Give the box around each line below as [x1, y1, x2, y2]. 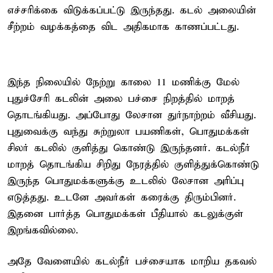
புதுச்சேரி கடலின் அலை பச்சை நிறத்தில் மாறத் [7, 92, 235, 105]
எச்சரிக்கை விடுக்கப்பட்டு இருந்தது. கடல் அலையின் [7, 4, 256, 17]
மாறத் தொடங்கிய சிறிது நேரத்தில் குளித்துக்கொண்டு [7, 158, 259, 171]
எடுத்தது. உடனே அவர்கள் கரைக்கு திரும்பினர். [7, 191, 236, 204]
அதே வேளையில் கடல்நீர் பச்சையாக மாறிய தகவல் [7, 255, 257, 268]
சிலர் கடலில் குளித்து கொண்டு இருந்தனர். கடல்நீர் [7, 141, 250, 155]
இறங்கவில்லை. [7, 224, 78, 237]
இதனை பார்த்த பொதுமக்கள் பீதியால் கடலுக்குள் [7, 207, 243, 221]
